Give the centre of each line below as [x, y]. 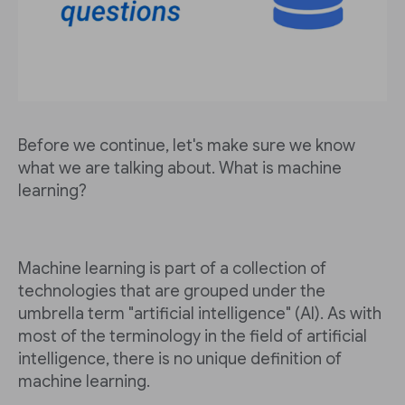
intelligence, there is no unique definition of [180, 359]
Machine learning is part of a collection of [172, 268]
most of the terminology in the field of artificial [193, 336]
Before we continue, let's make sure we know [187, 146]
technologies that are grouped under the [172, 291]
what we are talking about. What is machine [180, 168]
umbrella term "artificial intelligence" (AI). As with [200, 314]
